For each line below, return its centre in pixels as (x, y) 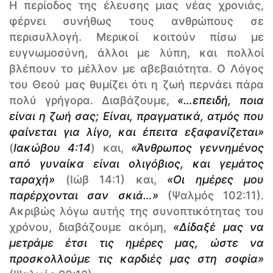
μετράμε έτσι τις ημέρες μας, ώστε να (136, 243)
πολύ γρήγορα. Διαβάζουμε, (94, 100)
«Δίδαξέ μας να (219, 227)
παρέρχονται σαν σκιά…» (84, 195)
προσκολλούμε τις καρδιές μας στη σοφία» (136, 259)
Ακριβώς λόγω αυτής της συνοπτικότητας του (136, 211)
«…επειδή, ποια (221, 100)
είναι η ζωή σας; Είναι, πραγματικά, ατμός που (136, 116)
